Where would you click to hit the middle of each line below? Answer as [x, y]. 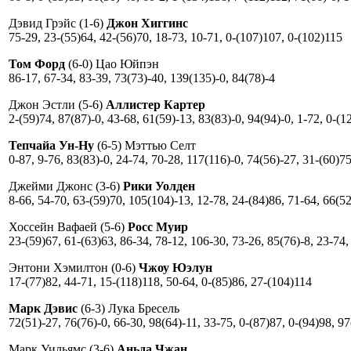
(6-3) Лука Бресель [128, 308]
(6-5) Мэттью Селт [145, 145]
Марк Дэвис [43, 308]
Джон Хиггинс [147, 23]
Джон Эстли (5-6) [57, 104]
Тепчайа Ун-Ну [51, 145]
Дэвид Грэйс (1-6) [58, 23]
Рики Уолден [159, 186]
